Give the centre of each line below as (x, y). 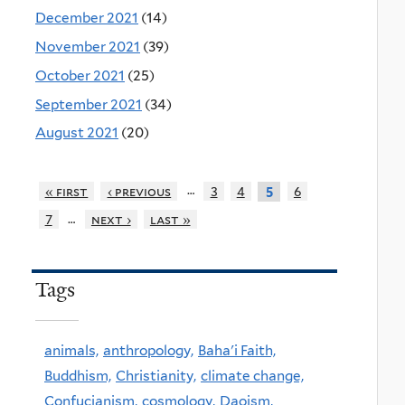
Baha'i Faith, (237, 351)
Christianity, (156, 376)
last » (170, 220)
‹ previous (139, 191)
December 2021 (87, 18)
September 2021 (89, 104)
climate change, (252, 376)
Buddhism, (78, 376)
